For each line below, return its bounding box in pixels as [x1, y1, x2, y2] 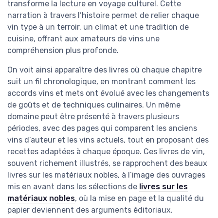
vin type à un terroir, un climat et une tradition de [7, 22, 189, 32]
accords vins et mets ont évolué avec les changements [7, 88, 209, 98]
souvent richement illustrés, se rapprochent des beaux [7, 158, 207, 168]
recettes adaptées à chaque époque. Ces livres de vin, [7, 146, 205, 156]
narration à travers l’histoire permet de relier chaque [7, 10, 199, 20]
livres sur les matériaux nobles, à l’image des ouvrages [7, 170, 205, 180]
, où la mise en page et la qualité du [75, 193, 204, 203]
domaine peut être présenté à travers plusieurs [7, 111, 179, 121]
